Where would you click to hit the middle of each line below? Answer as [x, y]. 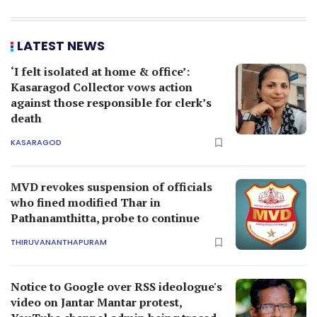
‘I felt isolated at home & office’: [100, 72]
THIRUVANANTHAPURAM [59, 242]
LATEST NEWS [61, 46]
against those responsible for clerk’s [111, 103]
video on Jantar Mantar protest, [96, 302]
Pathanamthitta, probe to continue [105, 218]
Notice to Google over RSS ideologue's [116, 287]
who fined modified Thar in [86, 203]
